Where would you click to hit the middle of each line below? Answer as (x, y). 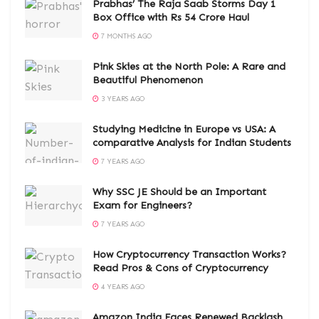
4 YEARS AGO (122, 287)
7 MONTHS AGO (125, 36)
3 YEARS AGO (122, 99)
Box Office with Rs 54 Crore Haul (171, 17)
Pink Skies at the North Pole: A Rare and (189, 66)
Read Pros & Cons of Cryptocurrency (181, 268)
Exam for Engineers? (142, 205)
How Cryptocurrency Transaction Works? (189, 254)
